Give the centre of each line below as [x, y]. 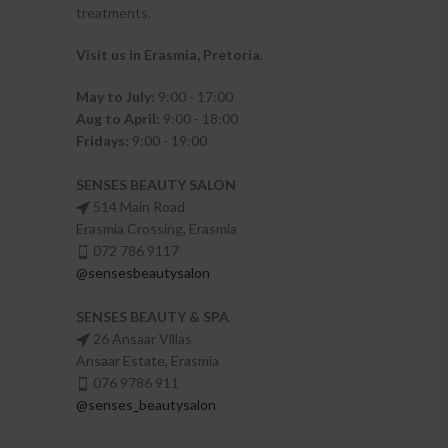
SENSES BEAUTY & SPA [154, 316]
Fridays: [102, 140]
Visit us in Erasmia [136, 54]
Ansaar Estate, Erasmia [147, 360]
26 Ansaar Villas [141, 338]
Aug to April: [118, 118]
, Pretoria [228, 54]
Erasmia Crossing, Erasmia [156, 228]
